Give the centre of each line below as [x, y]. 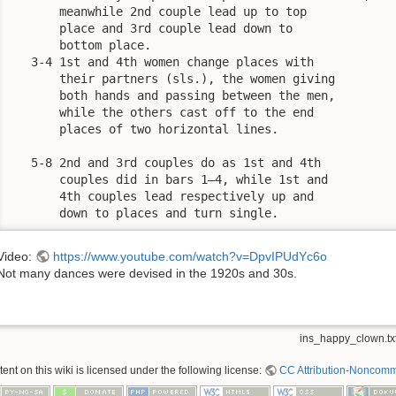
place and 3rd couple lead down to [151, 28]
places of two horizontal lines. [144, 129]
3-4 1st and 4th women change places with [162, 61]
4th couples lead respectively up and [162, 196]
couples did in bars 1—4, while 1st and [169, 179]
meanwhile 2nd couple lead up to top [158, 11]
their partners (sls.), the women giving [172, 78]
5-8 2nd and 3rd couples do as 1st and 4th [165, 162]
